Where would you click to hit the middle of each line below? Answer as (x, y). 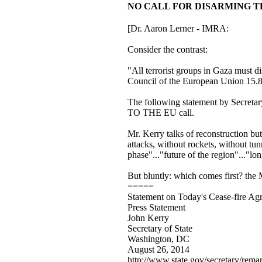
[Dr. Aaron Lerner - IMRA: (178, 28)
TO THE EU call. (161, 113)
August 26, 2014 (158, 249)
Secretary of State (160, 228)
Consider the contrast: (167, 49)
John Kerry (148, 218)
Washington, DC (158, 239)
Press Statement (156, 207)
